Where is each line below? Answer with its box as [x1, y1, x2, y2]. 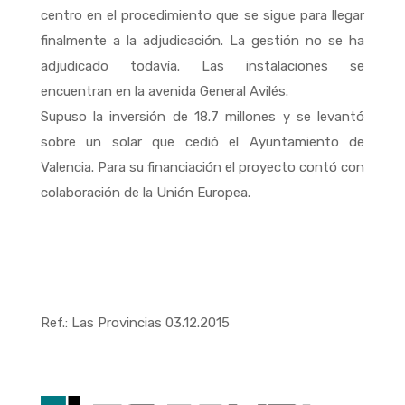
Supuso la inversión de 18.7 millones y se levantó [40, 108, 365, 125]
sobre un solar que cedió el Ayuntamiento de [40, 134, 365, 150]
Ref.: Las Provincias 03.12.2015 [40, 315, 230, 331]
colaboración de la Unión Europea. [40, 184, 250, 201]
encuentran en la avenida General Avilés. [40, 83, 288, 99]
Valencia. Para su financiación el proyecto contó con [40, 159, 365, 175]
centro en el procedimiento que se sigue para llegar [40, 7, 365, 24]
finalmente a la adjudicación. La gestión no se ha [40, 33, 365, 49]
